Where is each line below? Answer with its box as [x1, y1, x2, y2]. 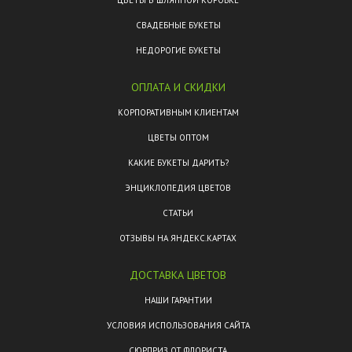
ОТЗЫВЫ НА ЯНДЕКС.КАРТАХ [119, 233, 236, 244]
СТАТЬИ [163, 207, 193, 219]
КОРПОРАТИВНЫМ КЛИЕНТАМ [117, 107, 239, 119]
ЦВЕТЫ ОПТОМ [147, 132, 209, 144]
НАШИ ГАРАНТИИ [144, 295, 212, 306]
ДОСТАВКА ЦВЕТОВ [130, 268, 226, 283]
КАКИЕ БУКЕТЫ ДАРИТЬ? [127, 157, 229, 169]
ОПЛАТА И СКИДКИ [130, 80, 225, 95]
